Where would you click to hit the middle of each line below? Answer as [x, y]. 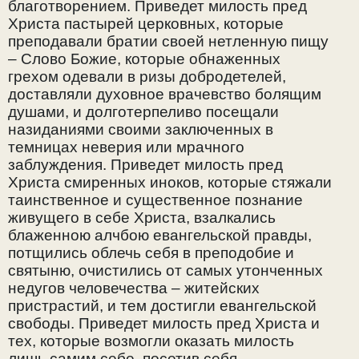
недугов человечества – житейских [134, 288]
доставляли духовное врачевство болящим [165, 95]
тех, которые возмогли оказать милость [151, 341]
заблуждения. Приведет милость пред [145, 165]
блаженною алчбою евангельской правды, [160, 236]
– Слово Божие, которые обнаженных [144, 59]
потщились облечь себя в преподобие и [151, 253]
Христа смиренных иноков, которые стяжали [170, 183]
